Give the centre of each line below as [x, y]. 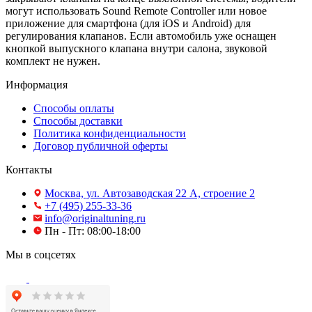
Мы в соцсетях [41, 254]
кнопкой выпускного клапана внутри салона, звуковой [136, 48]
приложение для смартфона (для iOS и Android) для [128, 23]
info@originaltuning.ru [95, 218]
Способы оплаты [74, 108]
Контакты [29, 169]
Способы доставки [78, 120]
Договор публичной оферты [101, 146]
